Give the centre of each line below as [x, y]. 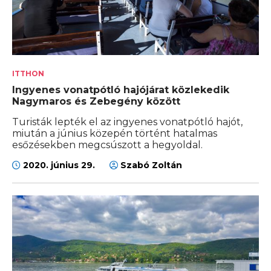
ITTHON [28, 74]
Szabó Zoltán [150, 165]
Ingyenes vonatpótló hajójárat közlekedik [121, 90]
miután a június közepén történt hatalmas [115, 134]
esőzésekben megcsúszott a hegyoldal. [107, 145]
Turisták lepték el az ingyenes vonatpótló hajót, [127, 122]
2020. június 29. [59, 165]
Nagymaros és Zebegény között [96, 102]
